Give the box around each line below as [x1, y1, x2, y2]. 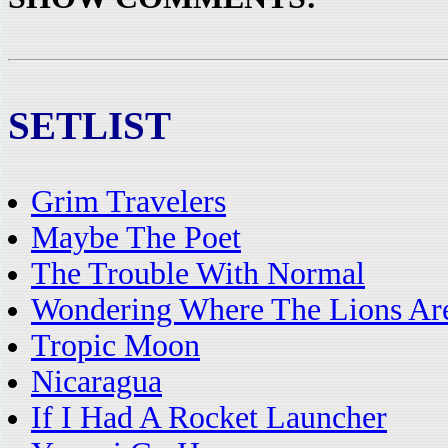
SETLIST [8, 104, 171, 147]
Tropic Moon [31, 328, 200, 363]
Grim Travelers [31, 184, 226, 219]
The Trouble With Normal [31, 256, 365, 291]
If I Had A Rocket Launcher [31, 400, 387, 435]
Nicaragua [31, 364, 162, 399]
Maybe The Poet [31, 220, 241, 255]
